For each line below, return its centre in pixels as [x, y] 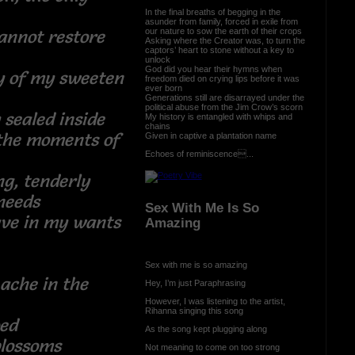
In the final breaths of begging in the [212, 11]
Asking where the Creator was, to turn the [225, 40]
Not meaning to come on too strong [212, 347]
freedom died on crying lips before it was [222, 78]
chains [157, 126]
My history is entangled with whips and [218, 116]
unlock [157, 59]
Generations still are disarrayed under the [224, 97]
